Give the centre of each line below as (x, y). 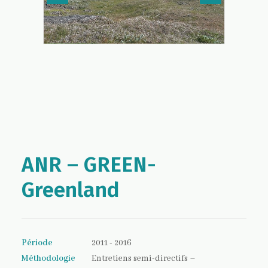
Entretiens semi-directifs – (144, 258)
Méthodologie (48, 258)
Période (37, 243)
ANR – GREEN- (89, 165)
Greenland (71, 190)
